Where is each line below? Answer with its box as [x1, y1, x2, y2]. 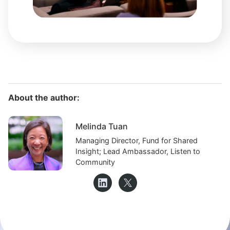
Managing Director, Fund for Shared [75, 136, 198, 145]
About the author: [8, 92, 82, 103]
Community [75, 158, 116, 167]
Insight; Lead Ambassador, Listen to [75, 147, 201, 156]
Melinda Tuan [75, 121, 128, 132]
